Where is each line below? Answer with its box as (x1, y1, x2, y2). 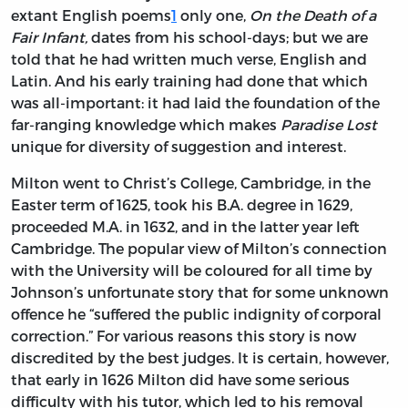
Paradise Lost (280, 116, 377, 134)
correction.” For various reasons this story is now (11, 327, 356, 345)
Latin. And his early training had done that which (11, 72, 368, 90)
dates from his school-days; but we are (87, 28, 368, 46)
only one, (177, 6, 250, 25)
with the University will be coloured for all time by (11, 261, 372, 280)
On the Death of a (250, 6, 376, 25)
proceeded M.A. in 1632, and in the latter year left (11, 218, 360, 236)
